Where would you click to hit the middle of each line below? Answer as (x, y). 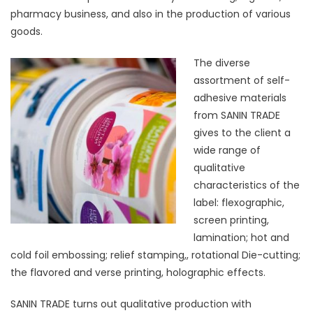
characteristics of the (247, 185)
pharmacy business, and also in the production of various (151, 14)
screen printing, (231, 220)
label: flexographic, (239, 202)
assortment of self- (242, 80)
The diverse (222, 63)
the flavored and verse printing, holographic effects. (138, 272)
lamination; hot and (241, 237)
